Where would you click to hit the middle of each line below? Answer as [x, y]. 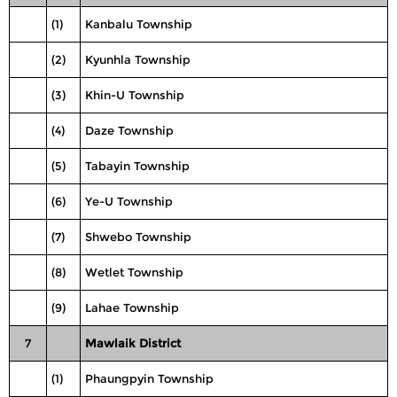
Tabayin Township [137, 166]
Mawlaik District [133, 343]
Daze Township [129, 130]
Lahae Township [132, 307]
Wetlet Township [134, 272]
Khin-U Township [135, 95]
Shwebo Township [138, 237]
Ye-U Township [129, 201]
